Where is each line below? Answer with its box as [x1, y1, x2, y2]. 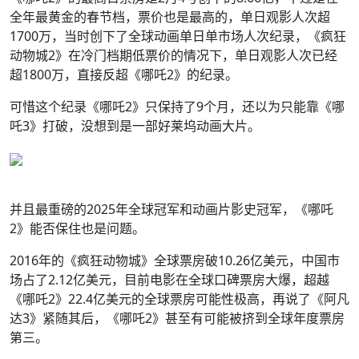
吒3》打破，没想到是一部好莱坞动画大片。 [10, 117, 260, 135]
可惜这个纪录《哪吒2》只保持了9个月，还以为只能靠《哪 [10, 98, 345, 115]
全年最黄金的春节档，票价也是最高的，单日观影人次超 [10, 8, 330, 26]
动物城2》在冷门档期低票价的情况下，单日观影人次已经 [10, 46, 337, 64]
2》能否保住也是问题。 [10, 220, 145, 237]
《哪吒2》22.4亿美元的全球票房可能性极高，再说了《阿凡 [10, 290, 349, 308]
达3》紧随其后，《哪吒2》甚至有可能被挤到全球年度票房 [10, 309, 345, 327]
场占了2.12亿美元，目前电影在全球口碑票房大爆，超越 [10, 271, 329, 288]
